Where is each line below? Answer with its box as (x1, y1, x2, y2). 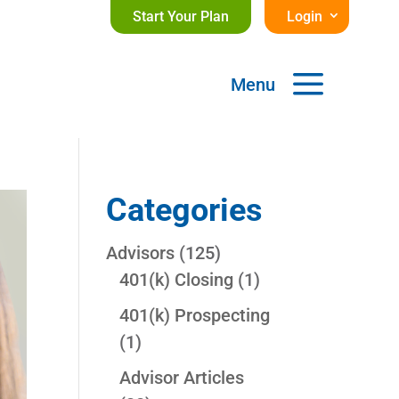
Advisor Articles (119, 367, 245, 389)
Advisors (106, 242, 175, 265)
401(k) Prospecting (119, 305, 271, 327)
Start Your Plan (132, 8, 229, 25)
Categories (106, 191, 264, 230)
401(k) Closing (119, 269, 234, 291)
